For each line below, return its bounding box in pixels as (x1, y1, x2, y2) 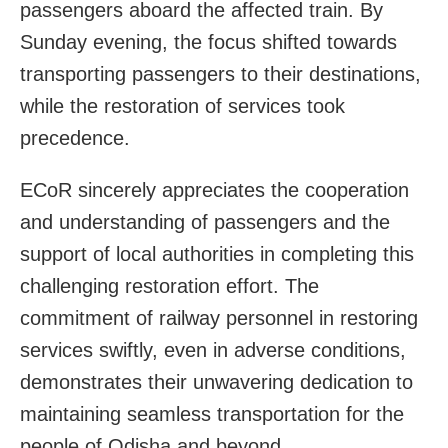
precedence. (20, 126, 130, 149)
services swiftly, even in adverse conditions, (20, 338, 406, 361)
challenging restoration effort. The (20, 274, 319, 297)
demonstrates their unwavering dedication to (20, 370, 413, 393)
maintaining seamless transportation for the (20, 402, 404, 425)
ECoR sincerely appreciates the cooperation (20, 178, 409, 201)
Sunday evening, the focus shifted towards (20, 30, 397, 53)
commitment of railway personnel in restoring (20, 306, 418, 329)
